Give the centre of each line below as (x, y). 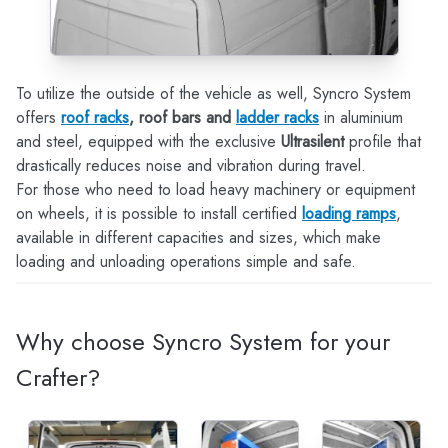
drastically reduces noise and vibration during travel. (191, 165)
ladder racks (277, 117)
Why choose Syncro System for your (203, 341)
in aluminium (361, 117)
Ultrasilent (312, 141)
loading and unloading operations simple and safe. (186, 261)
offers (38, 117)
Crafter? (58, 377)
